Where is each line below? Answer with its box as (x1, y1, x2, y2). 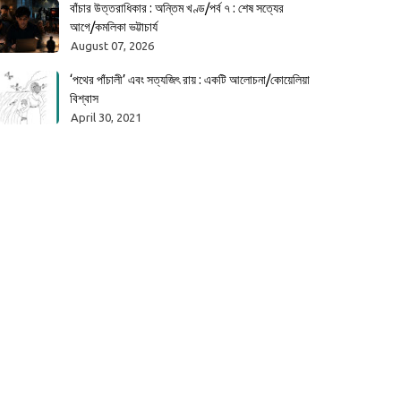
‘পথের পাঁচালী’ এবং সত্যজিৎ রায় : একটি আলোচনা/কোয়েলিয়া (70, 73, 310, 87)
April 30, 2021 (71, 111, 141, 124)
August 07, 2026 (71, 39, 154, 52)
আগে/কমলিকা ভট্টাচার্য (70, 20, 158, 34)
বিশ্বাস (70, 91, 98, 106)
